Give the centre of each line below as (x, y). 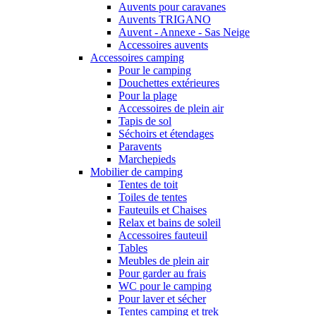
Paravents (140, 146)
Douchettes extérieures (169, 83)
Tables (133, 248)
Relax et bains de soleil (170, 222)
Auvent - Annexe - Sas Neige (184, 32)
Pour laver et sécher (162, 298)
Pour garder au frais (162, 273)
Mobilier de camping (136, 171)
